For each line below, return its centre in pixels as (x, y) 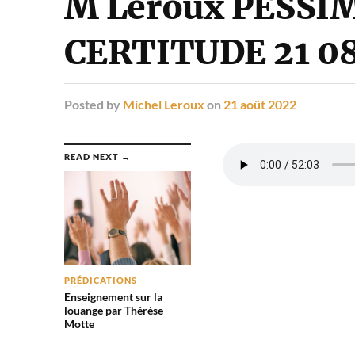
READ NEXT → (97, 157)
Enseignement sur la (113, 297)
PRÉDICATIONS (100, 281)
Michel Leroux (163, 104)
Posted (84, 104)
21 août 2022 (260, 104)
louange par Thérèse (113, 311)
